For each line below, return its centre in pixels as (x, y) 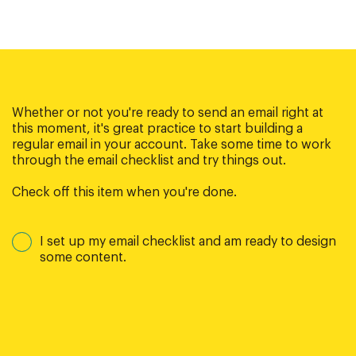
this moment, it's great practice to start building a (157, 128)
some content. (83, 257)
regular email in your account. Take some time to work (172, 144)
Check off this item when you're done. (124, 192)
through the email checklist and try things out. (149, 160)
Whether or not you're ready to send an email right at (168, 112)
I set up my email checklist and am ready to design (188, 241)
